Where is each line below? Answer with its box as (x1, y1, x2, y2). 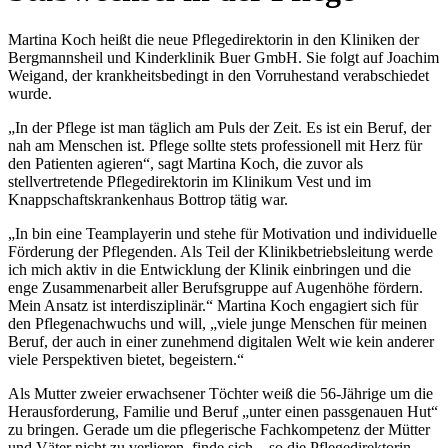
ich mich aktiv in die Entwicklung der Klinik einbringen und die (8, 260, 411, 278)
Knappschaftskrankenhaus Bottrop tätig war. (8, 190, 288, 208)
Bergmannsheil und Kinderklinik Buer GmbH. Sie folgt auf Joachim (8, 48, 439, 66)
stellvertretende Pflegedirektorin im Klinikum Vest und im (8, 172, 371, 190)
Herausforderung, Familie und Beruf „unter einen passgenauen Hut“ (8, 402, 438, 420)
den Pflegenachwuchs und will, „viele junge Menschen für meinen (8, 314, 427, 332)
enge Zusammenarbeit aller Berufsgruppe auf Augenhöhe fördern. (8, 278, 423, 296)
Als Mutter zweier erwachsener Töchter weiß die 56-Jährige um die (8, 384, 433, 402)
